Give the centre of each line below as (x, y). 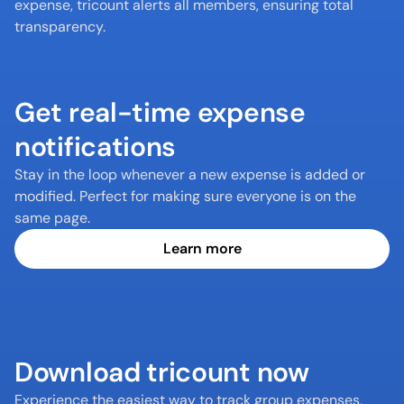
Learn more (202, 248)
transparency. (60, 27)
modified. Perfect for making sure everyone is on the (185, 196)
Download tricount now (162, 372)
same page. (52, 218)
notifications (96, 147)
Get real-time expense (160, 112)
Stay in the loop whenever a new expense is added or (190, 174)
